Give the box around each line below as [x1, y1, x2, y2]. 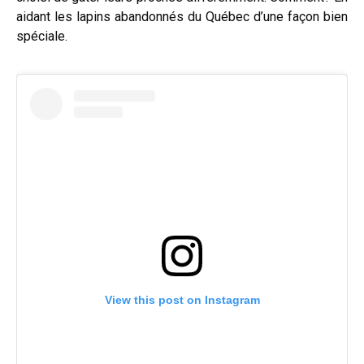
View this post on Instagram [104, 293, 260, 307]
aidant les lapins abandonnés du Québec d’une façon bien [16, 9, 348, 25]
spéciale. [16, 28, 67, 45]
